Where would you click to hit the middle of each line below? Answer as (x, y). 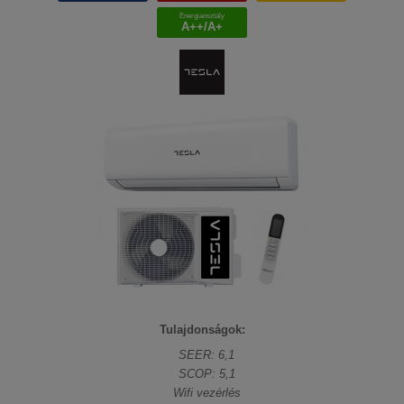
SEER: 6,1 (207, 355)
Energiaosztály (202, 16)
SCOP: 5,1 (207, 374)
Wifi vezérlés (207, 393)
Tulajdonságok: (202, 330)
